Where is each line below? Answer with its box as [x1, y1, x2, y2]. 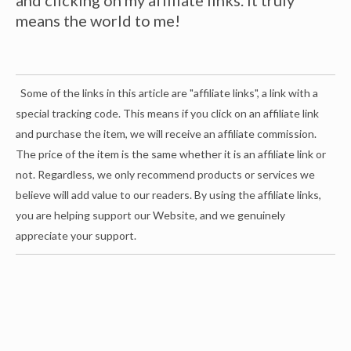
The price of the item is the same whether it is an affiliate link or [16, 147, 326, 161]
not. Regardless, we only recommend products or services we [16, 167, 315, 181]
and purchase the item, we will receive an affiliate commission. [16, 126, 317, 140]
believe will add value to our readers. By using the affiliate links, [16, 187, 321, 201]
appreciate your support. [16, 228, 136, 242]
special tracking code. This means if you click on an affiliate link [16, 106, 319, 120]
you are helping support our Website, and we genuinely [16, 208, 285, 222]
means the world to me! [16, 10, 180, 30]
